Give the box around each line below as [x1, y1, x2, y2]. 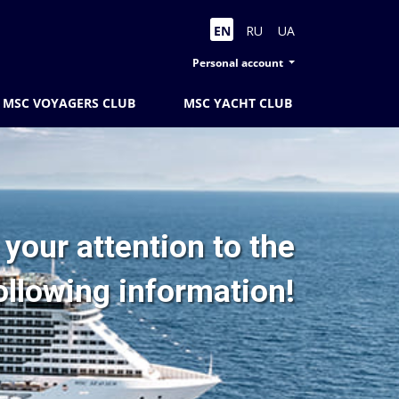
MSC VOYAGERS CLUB [3, 94, 136, 111]
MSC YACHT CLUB [183, 94, 292, 111]
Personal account [191, 55, 286, 70]
